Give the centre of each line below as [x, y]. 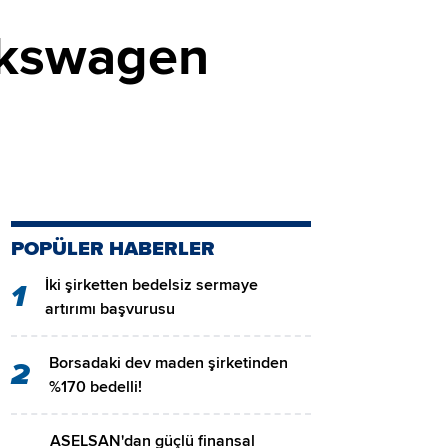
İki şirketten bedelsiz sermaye [151, 285]
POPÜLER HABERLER [113, 249]
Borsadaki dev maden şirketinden [168, 363]
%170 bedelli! [95, 387]
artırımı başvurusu [110, 309]
